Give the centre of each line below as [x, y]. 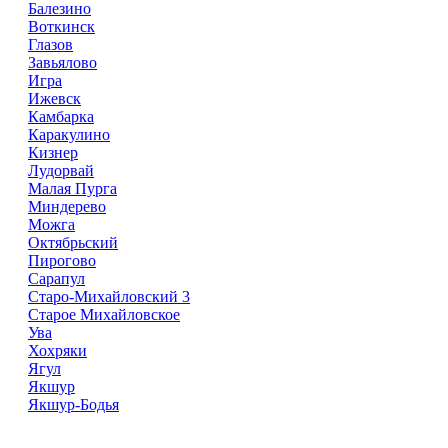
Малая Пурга [72, 188]
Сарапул [56, 278]
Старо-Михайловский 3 [109, 296]
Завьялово [62, 62]
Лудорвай [61, 170]
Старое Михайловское [104, 314]
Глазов [50, 44]
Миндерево [67, 206]
